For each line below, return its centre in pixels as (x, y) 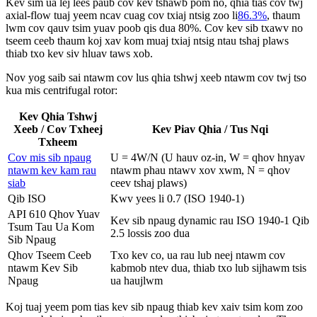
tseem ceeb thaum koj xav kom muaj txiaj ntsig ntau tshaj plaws (147, 41)
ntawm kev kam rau (52, 171)
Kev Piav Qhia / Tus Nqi (210, 129)
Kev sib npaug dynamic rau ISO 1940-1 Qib (210, 221)
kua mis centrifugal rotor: (62, 91)
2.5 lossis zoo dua (150, 234)
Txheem (58, 142)
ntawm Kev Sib (43, 268)
